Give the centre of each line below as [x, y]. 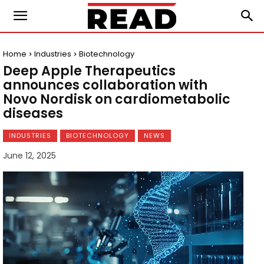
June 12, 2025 [29, 156]
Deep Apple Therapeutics [89, 71]
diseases [33, 113]
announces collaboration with [105, 85]
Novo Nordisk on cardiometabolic [117, 99]
